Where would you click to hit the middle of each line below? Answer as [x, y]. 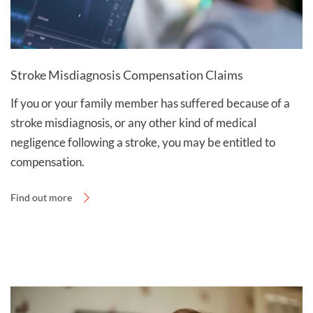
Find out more [41, 198]
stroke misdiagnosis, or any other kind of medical [133, 123]
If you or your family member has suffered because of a [150, 103]
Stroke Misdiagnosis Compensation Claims [127, 75]
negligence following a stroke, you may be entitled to [143, 143]
